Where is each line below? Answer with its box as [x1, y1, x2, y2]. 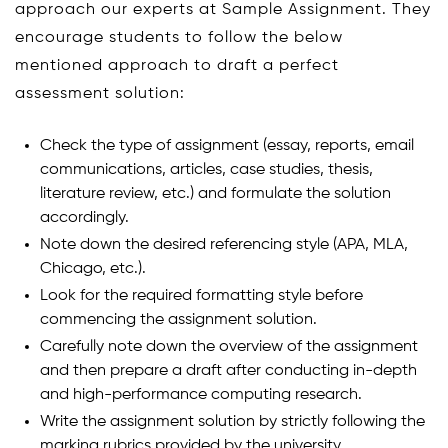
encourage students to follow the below [15, 30, 343, 47]
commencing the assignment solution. [40, 312, 317, 329]
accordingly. [40, 210, 129, 227]
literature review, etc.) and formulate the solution [40, 186, 391, 203]
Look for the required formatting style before [40, 288, 363, 305]
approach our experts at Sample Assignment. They [15, 2, 431, 19]
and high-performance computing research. [40, 387, 362, 404]
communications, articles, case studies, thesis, [40, 162, 373, 179]
